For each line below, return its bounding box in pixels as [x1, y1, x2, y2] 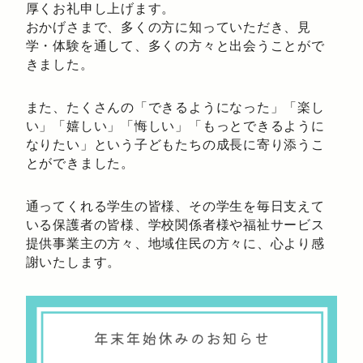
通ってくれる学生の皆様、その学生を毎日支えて [25, 198, 325, 215]
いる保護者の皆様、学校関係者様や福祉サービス [25, 216, 325, 233]
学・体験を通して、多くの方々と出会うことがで [25, 37, 325, 54]
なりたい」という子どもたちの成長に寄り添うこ [25, 136, 325, 153]
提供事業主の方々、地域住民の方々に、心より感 [25, 235, 325, 252]
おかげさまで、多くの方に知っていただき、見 [25, 19, 311, 36]
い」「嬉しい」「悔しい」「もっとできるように [25, 117, 325, 135]
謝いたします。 [25, 254, 122, 271]
